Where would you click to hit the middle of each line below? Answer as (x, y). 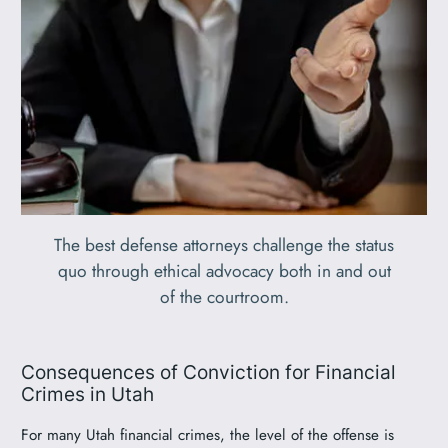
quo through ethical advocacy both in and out (224, 271)
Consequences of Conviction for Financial (209, 372)
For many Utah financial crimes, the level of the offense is (208, 434)
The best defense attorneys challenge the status (224, 245)
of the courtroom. (224, 297)
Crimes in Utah (88, 394)
